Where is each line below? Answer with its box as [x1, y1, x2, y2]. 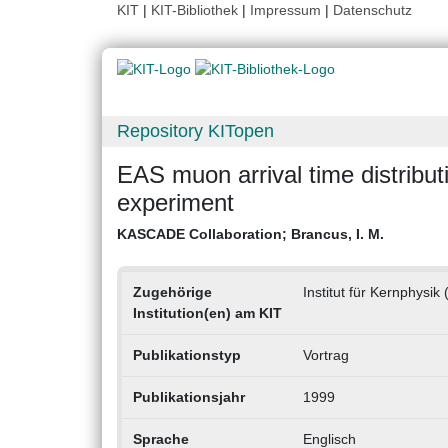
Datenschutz [333, 2, 412, 18]
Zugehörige [132, 284, 212, 301]
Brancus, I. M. [291, 226, 384, 243]
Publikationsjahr [132, 389, 245, 406]
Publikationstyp [132, 347, 241, 364]
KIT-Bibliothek [151, 2, 242, 18]
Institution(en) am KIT [132, 305, 282, 322]
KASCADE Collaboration [117, 226, 282, 243]
